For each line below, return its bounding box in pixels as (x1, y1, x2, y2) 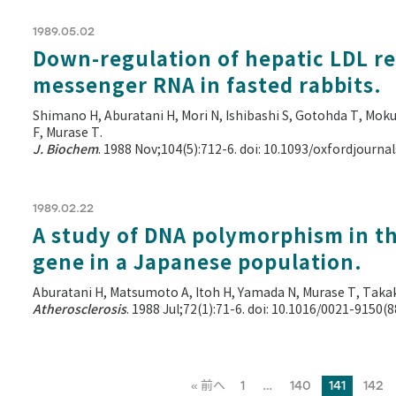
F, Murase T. (33, 126, 103, 141)
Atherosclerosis (33, 301, 126, 317)
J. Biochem (33, 141, 98, 157)
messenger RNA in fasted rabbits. (33, 73, 382, 98)
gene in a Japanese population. (33, 250, 362, 275)
